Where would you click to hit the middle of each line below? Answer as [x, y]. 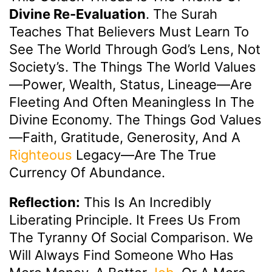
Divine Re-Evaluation [77, 14]
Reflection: [45, 202]
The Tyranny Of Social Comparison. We [131, 237]
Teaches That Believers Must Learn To [129, 31]
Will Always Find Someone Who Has [121, 255]
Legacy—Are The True [144, 155]
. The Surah [182, 14]
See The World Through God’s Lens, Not [135, 49]
